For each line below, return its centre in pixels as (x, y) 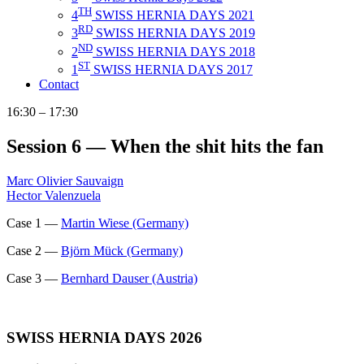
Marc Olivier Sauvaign (65, 180)
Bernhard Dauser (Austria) (129, 278)
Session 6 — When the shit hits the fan (165, 146)
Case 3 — (34, 278)
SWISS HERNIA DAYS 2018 (174, 51)
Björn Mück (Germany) (122, 250)
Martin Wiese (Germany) (125, 223)
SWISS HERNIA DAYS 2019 (174, 33)
